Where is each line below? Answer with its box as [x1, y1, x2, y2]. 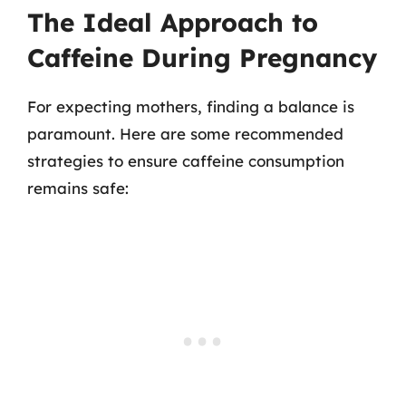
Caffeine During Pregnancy [27, 42, 377, 73]
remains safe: [27, 179, 129, 198]
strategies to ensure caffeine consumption [27, 151, 344, 170]
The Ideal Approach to [27, 6, 318, 38]
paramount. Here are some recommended [27, 124, 343, 143]
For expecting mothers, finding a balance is [27, 97, 354, 116]
